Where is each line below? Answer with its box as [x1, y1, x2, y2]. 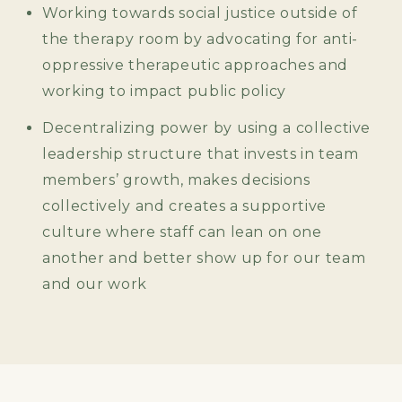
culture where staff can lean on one [42, 223, 322, 241]
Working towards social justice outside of [42, 4, 358, 22]
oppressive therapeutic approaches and [42, 57, 348, 74]
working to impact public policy [42, 83, 287, 100]
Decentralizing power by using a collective [42, 119, 371, 137]
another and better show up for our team [42, 249, 366, 267]
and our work [42, 275, 147, 293]
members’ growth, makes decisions [42, 171, 310, 189]
